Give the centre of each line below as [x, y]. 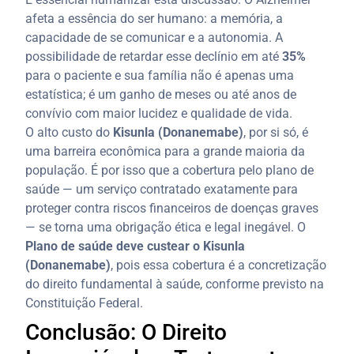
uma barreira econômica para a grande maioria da [166, 151]
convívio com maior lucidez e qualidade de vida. [159, 113]
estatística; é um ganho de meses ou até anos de [161, 94]
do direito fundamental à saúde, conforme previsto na [175, 284]
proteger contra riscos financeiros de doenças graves [172, 208]
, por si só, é [276, 132]
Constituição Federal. [85, 303]
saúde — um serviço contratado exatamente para [162, 189]
